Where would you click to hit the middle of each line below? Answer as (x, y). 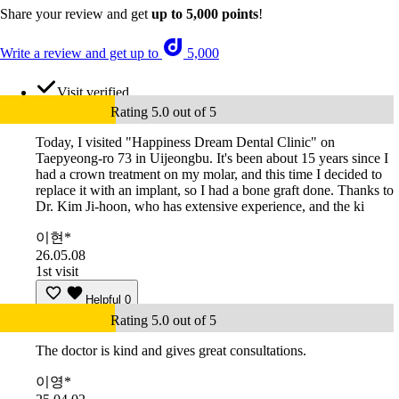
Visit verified (93, 93)
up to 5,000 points (205, 14)
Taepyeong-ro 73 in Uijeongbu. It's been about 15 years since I (212, 159)
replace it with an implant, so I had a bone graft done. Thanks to (215, 191)
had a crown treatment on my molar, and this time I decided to (209, 175)
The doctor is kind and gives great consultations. (171, 351)
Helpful (103, 300)
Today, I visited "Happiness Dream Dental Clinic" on (185, 142)
